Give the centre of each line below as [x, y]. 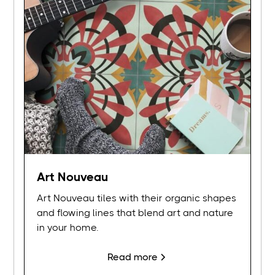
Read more [133, 257]
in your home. [68, 228]
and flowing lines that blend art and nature [135, 213]
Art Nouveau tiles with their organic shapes [137, 198]
